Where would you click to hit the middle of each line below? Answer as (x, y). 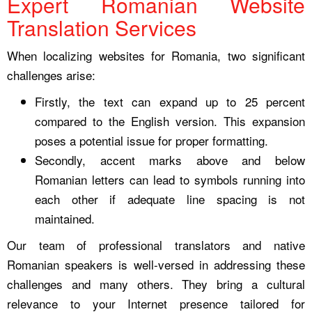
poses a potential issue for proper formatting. (153, 140)
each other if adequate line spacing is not (170, 198)
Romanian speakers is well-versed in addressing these (156, 264)
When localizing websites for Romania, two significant (156, 55)
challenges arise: (51, 75)
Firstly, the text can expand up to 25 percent (170, 101)
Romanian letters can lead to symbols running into (170, 179)
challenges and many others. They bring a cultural (156, 283)
